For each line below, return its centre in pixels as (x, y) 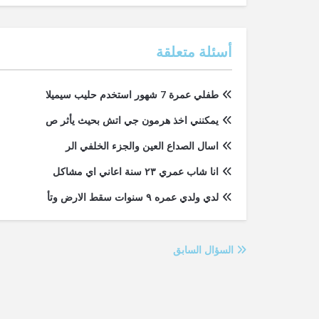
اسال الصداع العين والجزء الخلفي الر (142, 146)
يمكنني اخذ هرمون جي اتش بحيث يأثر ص (132, 120)
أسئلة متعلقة (194, 52)
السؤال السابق (205, 250)
